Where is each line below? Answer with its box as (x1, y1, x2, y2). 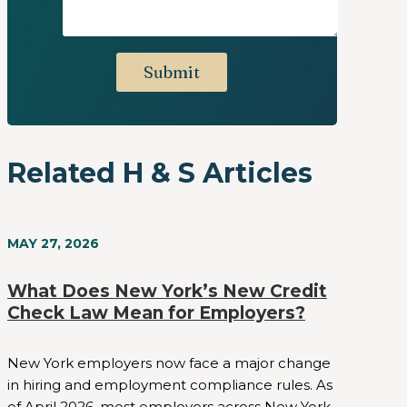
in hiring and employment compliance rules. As (7, 375, 333, 393)
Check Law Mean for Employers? (7, 303, 305, 324)
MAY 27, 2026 (7, 235, 99, 253)
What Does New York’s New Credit (7, 281, 327, 303)
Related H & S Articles (7, 156, 313, 191)
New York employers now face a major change (7, 353, 331, 372)
